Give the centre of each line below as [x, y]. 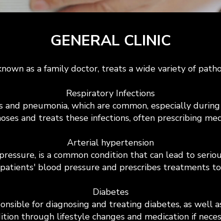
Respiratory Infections [110, 93]
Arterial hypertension [110, 143]
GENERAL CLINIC [110, 41]
